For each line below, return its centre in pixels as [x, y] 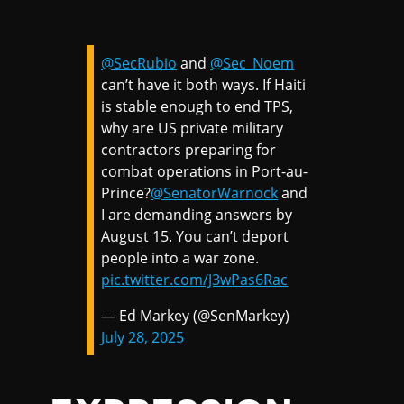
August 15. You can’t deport [195, 237]
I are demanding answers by [197, 215]
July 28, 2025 [143, 338]
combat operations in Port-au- [205, 172]
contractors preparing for [189, 150]
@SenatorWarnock [215, 193]
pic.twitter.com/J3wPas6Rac [195, 280]
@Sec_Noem [252, 64]
